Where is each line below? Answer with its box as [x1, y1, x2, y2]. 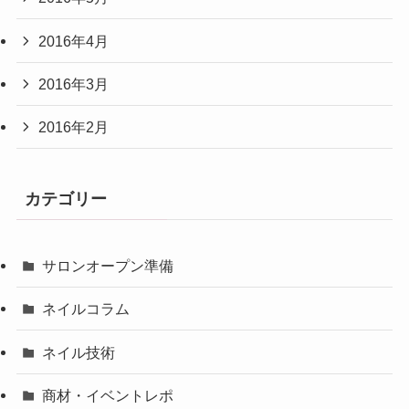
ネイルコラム [42, 300, 131, 318]
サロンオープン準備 [42, 257, 174, 275]
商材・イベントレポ [42, 386, 174, 404]
